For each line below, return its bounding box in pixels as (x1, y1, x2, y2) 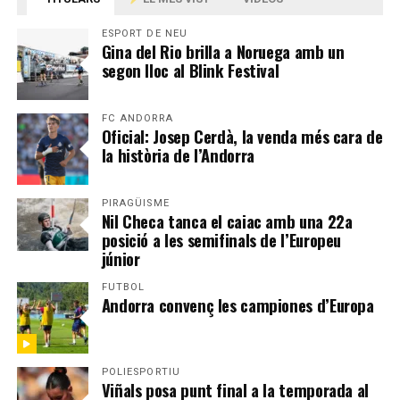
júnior (101, 246, 140, 271)
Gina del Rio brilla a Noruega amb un (101, 39, 345, 64)
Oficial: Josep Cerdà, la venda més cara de (101, 124, 383, 149)
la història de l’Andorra (101, 143, 254, 168)
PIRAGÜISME (101, 197, 170, 210)
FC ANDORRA (101, 112, 173, 125)
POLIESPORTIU (101, 366, 181, 379)
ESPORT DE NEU (101, 28, 188, 40)
